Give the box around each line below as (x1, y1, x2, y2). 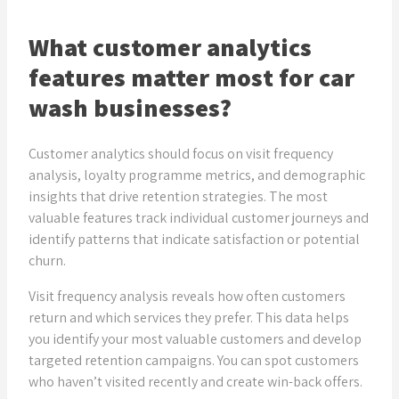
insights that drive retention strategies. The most (28, 187, 328, 207)
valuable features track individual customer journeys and (28, 208, 369, 228)
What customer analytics (28, 30, 312, 63)
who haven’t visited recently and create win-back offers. (28, 372, 362, 392)
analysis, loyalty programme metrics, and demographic (28, 166, 365, 185)
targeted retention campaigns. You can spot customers (28, 351, 359, 370)
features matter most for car (28, 61, 354, 94)
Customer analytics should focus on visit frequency (28, 144, 333, 164)
